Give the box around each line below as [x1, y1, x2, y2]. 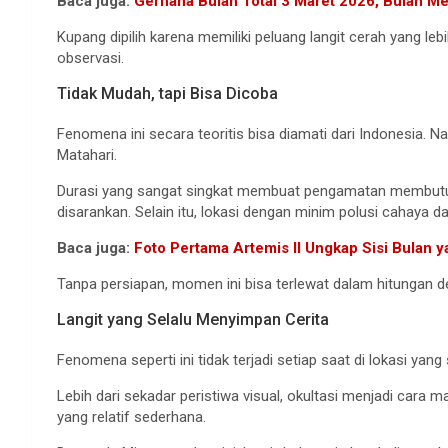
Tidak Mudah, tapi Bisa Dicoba [57, 84, 278, 103]
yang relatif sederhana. [57, 408, 206, 426]
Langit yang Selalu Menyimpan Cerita [57, 310, 329, 329]
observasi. [57, 49, 124, 67]
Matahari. [57, 146, 117, 164]
